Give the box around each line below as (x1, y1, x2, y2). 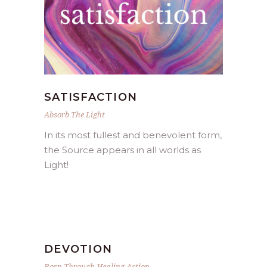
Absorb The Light (44, 109, 105, 120)
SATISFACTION (44, 91, 138, 104)
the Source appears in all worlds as (44, 144, 201, 156)
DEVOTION (44, 243, 113, 256)
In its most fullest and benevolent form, (44, 129, 222, 141)
